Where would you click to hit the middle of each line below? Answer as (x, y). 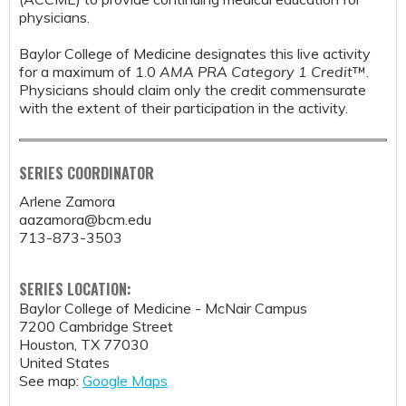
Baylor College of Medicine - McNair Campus (163, 308)
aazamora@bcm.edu (85, 220)
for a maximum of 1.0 (89, 72)
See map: (51, 380)
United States (64, 362)
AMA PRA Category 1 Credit (256, 72)
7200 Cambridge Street (96, 326)
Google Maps (125, 380)
